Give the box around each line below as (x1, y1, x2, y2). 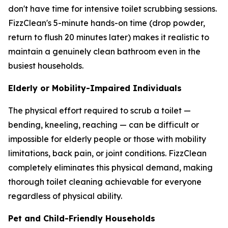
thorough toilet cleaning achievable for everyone (8, 176, 202, 187)
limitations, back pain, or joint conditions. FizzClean (8, 148, 207, 158)
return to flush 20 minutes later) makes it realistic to (8, 32, 209, 42)
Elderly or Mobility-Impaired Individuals (8, 82, 182, 93)
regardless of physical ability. (8, 190, 122, 201)
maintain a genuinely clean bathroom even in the (8, 46, 201, 56)
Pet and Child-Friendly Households (8, 213, 155, 223)
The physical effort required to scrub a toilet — (8, 105, 191, 116)
